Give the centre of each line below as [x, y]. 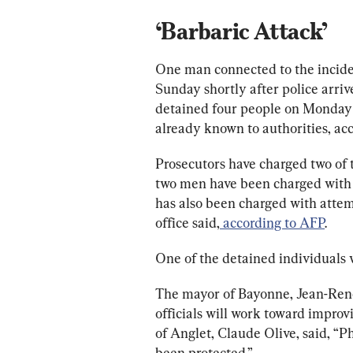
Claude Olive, [258, 333]
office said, [188, 222]
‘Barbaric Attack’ [242, 31]
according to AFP [272, 222]
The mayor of [197, 293]
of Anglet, [186, 333]
